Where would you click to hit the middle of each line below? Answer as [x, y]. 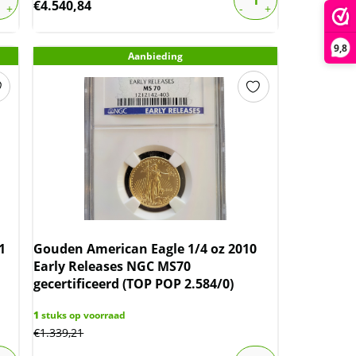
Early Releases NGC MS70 [112, 267]
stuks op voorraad [83, 315]
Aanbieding [156, 56]
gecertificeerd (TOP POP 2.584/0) [134, 284]
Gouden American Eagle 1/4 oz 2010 [145, 249]
